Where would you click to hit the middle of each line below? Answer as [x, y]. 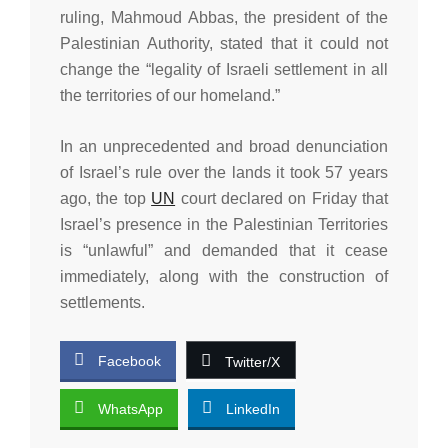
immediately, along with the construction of [224, 276]
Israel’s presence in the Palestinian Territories [224, 224]
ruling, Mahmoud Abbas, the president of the [224, 17]
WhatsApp [130, 408]
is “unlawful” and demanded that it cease [224, 250]
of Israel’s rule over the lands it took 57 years [224, 172]
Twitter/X [252, 361]
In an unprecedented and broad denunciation [224, 146]
